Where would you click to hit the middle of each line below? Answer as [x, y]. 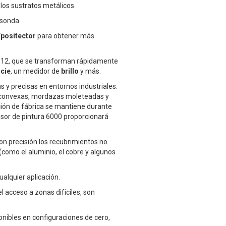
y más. [90, 71]
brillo [70, 71]
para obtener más [65, 36]
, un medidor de [36, 71]
